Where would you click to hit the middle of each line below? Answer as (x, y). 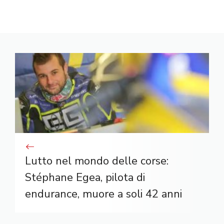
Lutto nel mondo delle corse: (97, 161)
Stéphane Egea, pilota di (85, 177)
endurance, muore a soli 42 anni (103, 194)
